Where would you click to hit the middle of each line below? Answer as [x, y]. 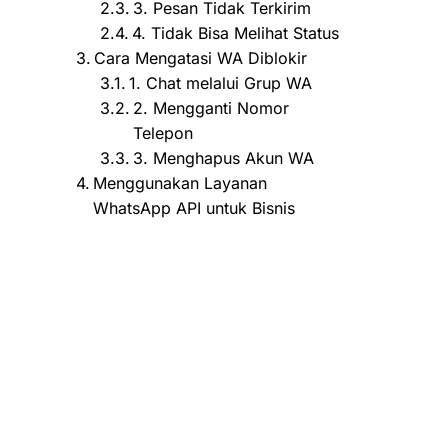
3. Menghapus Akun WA [224, 158]
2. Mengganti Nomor [211, 108]
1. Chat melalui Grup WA [221, 83]
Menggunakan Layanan [180, 183]
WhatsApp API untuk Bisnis [194, 208]
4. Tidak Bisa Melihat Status [236, 33]
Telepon [163, 133]
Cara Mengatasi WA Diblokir [201, 58]
